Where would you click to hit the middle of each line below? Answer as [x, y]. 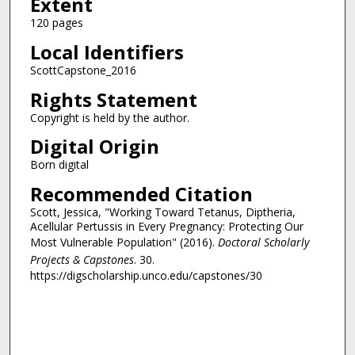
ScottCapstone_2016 [83, 70]
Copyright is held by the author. [109, 117]
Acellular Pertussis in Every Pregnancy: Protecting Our [166, 226]
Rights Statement [113, 99]
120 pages [56, 23]
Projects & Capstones [82, 259]
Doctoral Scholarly [263, 242]
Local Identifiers [107, 52]
